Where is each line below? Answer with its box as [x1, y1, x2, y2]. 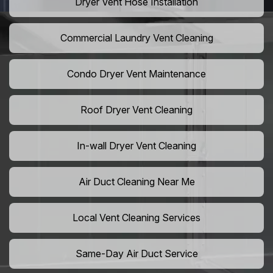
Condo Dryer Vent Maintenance [67, 68, 206, 80]
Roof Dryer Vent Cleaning [80, 104, 193, 116]
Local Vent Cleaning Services [73, 211, 200, 224]
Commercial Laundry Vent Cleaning [60, 32, 213, 44]
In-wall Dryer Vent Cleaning [77, 140, 196, 152]
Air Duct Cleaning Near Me [78, 175, 195, 188]
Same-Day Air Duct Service [75, 247, 198, 260]
